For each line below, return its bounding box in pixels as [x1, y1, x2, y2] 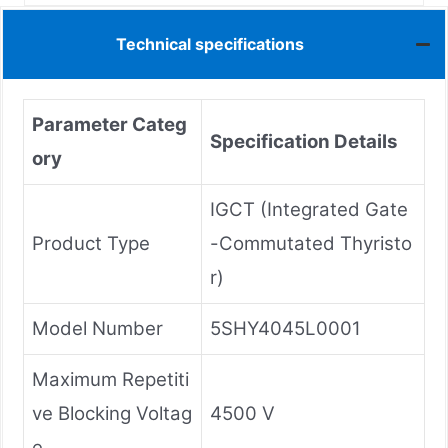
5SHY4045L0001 [210, 316, 361, 340]
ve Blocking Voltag [32, 401, 192, 425]
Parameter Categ [32, 112, 187, 136]
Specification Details [210, 129, 397, 153]
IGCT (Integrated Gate [210, 197, 408, 221]
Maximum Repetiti [32, 367, 189, 391]
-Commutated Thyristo [210, 231, 412, 255]
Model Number [32, 316, 163, 340]
